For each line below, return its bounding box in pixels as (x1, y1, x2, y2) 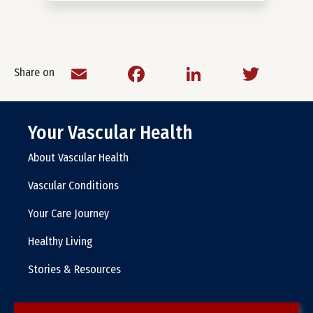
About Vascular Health (28, 150, 129, 164)
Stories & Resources (28, 262, 121, 276)
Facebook (147, 59, 235, 86)
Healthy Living (28, 234, 92, 248)
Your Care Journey (28, 206, 109, 220)
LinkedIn (205, 59, 284, 86)
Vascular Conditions (28, 178, 119, 192)
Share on (14, 66, 54, 80)
